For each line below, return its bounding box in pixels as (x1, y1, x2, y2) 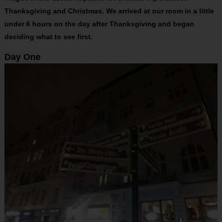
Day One (4, 52, 41, 62)
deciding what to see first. (4, 33, 93, 41)
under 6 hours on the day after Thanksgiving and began (4, 20, 194, 28)
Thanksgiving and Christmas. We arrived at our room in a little (4, 7, 214, 15)
